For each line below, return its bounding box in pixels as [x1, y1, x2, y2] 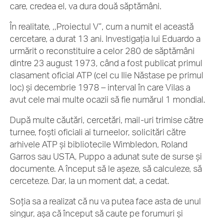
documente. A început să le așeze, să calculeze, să [10, 163, 202, 174]
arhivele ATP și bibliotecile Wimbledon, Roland [10, 139, 187, 149]
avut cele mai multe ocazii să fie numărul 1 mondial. [10, 94, 205, 105]
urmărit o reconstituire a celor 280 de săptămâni [10, 45, 195, 56]
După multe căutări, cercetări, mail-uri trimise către [10, 114, 203, 125]
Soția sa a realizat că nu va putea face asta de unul [10, 196, 201, 206]
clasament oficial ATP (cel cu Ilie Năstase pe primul [10, 70, 203, 80]
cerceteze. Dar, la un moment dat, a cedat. [10, 175, 171, 186]
